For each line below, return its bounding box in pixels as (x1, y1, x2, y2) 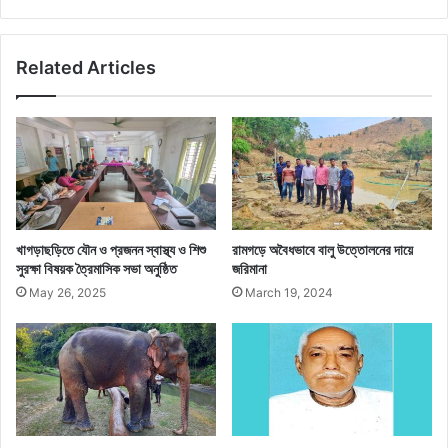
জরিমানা (232, 260, 267, 278)
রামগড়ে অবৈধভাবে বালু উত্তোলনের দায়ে (232, 241, 413, 259)
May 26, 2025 (29, 285, 106, 301)
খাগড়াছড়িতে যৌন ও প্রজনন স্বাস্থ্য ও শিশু (16, 241, 206, 259)
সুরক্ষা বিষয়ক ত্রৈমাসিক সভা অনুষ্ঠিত (16, 260, 177, 278)
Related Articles (16, 57, 156, 79)
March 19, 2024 (245, 285, 333, 301)
